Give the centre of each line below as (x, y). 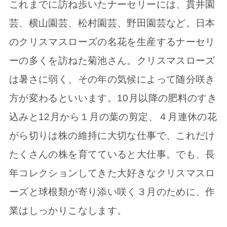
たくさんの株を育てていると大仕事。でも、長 (112, 154)
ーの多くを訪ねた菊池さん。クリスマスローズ (112, 60)
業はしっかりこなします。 (68, 210)
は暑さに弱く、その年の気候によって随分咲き (112, 79)
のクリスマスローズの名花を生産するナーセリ (112, 42)
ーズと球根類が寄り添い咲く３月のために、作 (112, 192)
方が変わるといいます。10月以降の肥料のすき (113, 98)
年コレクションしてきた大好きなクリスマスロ (112, 173)
